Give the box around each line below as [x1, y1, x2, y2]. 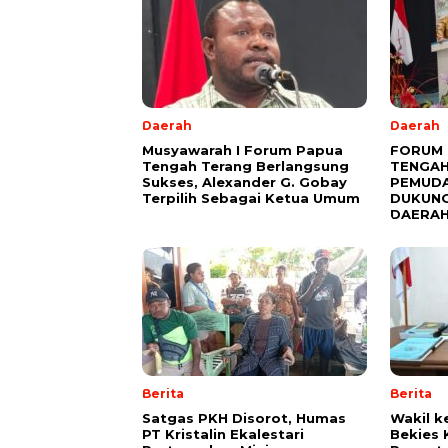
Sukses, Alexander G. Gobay [142, 174, 347, 191]
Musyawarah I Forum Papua [142, 142, 343, 159]
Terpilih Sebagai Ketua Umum [142, 190, 360, 207]
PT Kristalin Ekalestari [142, 426, 304, 443]
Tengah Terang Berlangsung [142, 158, 349, 175]
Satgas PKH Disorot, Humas [142, 410, 346, 427]
